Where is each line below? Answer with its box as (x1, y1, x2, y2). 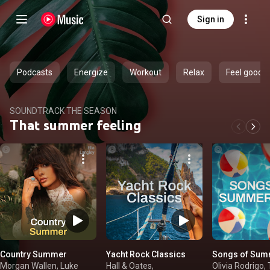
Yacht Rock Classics (106, 250, 186, 259)
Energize (74, 67, 108, 77)
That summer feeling (10, 116, 142, 134)
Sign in (197, 14, 224, 24)
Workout (130, 67, 162, 77)
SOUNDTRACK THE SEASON (10, 106, 117, 116)
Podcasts (17, 67, 52, 77)
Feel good (226, 67, 263, 77)
